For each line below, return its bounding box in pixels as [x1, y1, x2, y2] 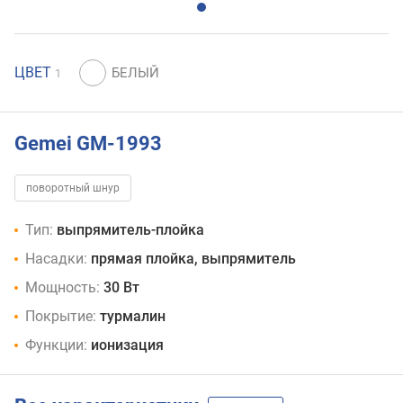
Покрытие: [25, 308, 96, 326]
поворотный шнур [26, 182, 120, 195]
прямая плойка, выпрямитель [91, 250, 296, 268]
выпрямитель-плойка [57, 221, 204, 239]
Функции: [25, 336, 87, 354]
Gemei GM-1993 [14, 131, 162, 155]
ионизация [91, 336, 164, 354]
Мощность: [25, 279, 100, 297]
